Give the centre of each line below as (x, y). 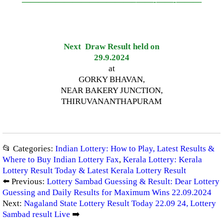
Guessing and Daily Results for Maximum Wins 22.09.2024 (107, 192)
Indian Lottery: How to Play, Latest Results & (135, 149)
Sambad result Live (36, 214)
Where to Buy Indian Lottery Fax (61, 160)
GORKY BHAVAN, (111, 79)
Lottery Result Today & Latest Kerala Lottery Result (94, 170)
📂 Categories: (29, 149)
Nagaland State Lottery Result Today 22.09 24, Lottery (120, 203)
